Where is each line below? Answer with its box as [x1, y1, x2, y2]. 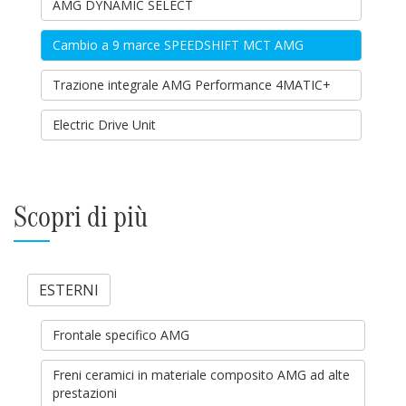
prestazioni [53, 384, 117, 401]
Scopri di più [14, 196, 148, 237]
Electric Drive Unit [53, 116, 156, 133]
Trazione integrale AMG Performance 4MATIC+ [53, 76, 331, 93]
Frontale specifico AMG [53, 326, 189, 343]
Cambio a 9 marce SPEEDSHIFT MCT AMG [53, 36, 304, 53]
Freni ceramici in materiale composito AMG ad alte [53, 366, 350, 383]
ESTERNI [39, 280, 99, 300]
